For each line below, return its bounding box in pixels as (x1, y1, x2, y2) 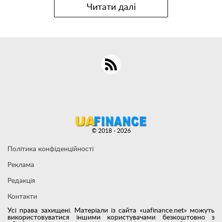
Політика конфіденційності (7, 146, 94, 153)
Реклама (7, 162, 34, 169)
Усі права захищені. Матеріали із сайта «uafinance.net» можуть (7, 207, 215, 215)
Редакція (7, 177, 35, 185)
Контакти (7, 193, 37, 201)
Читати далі (86, 3, 136, 12)
